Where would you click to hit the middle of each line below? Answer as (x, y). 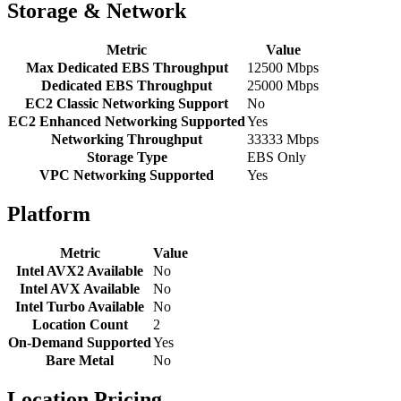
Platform (49, 213)
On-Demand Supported (80, 342)
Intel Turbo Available (80, 306)
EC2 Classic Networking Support (127, 104)
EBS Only (277, 158)
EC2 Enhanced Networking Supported (127, 122)
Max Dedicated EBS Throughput (127, 68)
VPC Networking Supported (127, 175)
